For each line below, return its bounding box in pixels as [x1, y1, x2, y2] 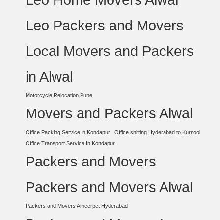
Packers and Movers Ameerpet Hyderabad [26, 203, 128, 209]
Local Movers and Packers [26, 43, 194, 59]
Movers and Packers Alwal [26, 105, 193, 121]
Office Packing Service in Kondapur [26, 129, 110, 135]
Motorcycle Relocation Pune [26, 92, 93, 98]
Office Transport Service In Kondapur [26, 140, 115, 146]
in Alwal [26, 68, 73, 84]
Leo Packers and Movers [26, 17, 184, 33]
